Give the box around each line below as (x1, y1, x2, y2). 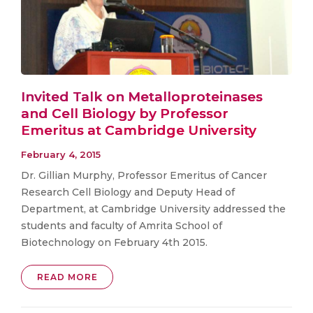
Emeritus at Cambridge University (21, 122, 256, 138)
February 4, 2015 (21, 149, 101, 161)
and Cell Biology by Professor (21, 105, 228, 122)
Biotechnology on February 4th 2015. (21, 236, 208, 249)
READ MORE (36, 272, 98, 283)
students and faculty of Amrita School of (21, 219, 222, 233)
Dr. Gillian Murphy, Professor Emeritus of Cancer (21, 169, 267, 182)
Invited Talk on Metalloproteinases (21, 88, 263, 105)
